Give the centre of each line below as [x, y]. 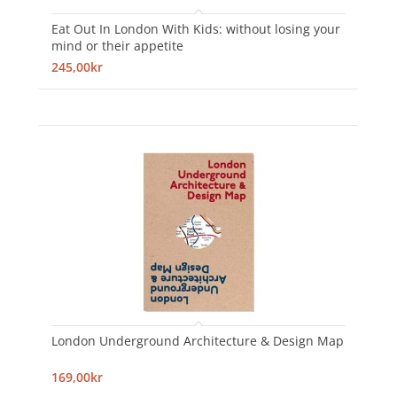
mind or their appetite [117, 45]
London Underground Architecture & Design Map [197, 340]
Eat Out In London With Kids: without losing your [195, 28]
